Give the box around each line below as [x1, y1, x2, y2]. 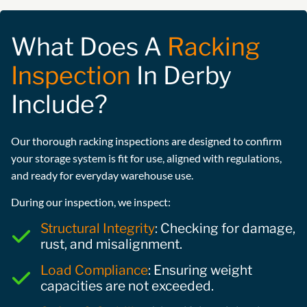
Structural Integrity [40, 219, 155, 236]
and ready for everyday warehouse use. [11, 168, 193, 182]
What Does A [11, 31, 167, 62]
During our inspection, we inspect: [11, 195, 171, 209]
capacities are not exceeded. [40, 277, 214, 294]
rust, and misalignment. [40, 235, 182, 252]
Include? [11, 88, 108, 119]
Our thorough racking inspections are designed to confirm [11, 134, 282, 147]
